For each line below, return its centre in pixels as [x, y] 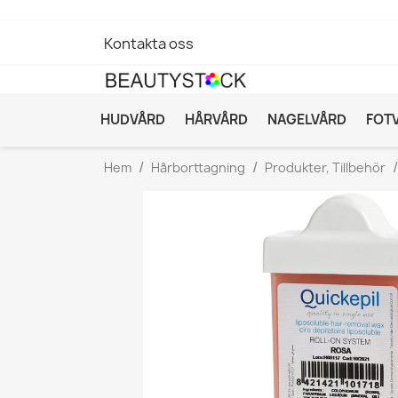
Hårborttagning [198, 167]
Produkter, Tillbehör [325, 167]
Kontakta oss [149, 44]
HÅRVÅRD [216, 119]
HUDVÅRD [133, 119]
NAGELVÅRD [307, 119]
